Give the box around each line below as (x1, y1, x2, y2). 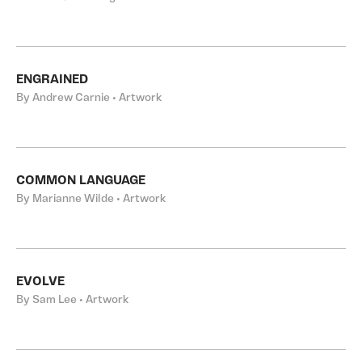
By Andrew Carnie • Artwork (16, 92, 162, 104)
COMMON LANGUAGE (16, 175, 145, 187)
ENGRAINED (16, 74, 88, 86)
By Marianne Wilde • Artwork (16, 193, 166, 205)
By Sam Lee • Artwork (16, 294, 128, 306)
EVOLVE (16, 276, 65, 288)
